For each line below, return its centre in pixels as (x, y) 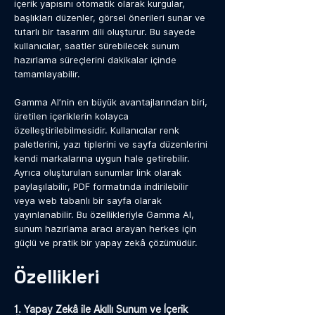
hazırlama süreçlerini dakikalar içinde (95, 60)
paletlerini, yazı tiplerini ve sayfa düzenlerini (111, 144)
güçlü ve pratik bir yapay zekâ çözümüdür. (106, 243)
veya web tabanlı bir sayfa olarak (88, 200)
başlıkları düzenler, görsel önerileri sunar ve (110, 18)
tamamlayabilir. (47, 74)
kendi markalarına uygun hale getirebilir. (102, 158)
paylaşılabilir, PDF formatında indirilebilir (101, 186)
